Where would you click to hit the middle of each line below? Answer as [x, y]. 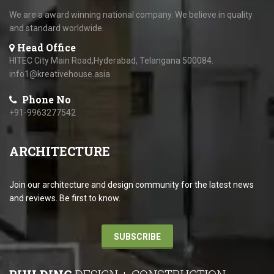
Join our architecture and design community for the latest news [131, 185]
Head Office [46, 47]
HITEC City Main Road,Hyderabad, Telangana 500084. [111, 61]
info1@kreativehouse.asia [60, 74]
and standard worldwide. [57, 28]
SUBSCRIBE [137, 237]
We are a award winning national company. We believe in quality [131, 15]
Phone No [45, 99]
